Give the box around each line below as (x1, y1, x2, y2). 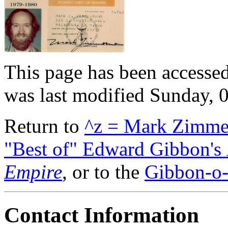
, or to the (62, 161, 145, 183)
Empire (4, 161, 62, 183)
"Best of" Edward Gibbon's (4, 138, 226, 160)
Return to (4, 115, 84, 137)
